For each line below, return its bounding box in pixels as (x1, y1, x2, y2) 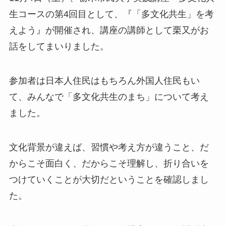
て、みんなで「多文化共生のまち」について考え (9, 92, 209, 102)
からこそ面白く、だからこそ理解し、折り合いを (9, 158, 209, 169)
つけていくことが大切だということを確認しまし (9, 175, 209, 185)
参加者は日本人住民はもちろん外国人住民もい (9, 76, 200, 86)
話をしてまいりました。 (9, 41, 109, 52)
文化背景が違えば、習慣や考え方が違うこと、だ (9, 142, 209, 153)
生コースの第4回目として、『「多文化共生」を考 (9, 9, 214, 20)
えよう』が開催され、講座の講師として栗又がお (9, 25, 209, 36)
